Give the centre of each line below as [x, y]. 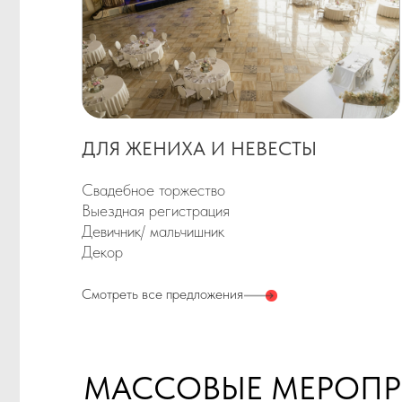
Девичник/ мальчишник [136, 34]
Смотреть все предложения [144, 91]
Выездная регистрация [139, 15]
